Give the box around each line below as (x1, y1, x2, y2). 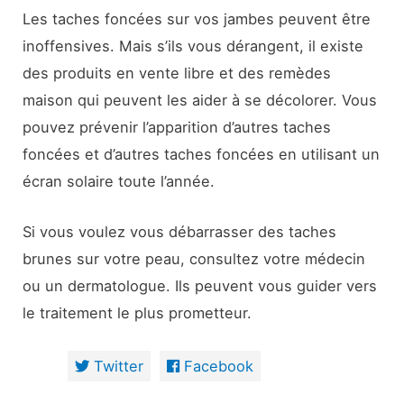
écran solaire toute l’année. (23, 172, 216, 191)
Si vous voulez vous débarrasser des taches (23, 223, 337, 242)
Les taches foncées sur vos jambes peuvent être (23, 10, 372, 29)
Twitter (93, 356, 143, 375)
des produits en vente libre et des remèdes (23, 64, 332, 83)
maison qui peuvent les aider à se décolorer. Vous (23, 91, 378, 110)
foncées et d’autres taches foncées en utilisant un (23, 145, 381, 164)
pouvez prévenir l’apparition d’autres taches (23, 118, 332, 137)
